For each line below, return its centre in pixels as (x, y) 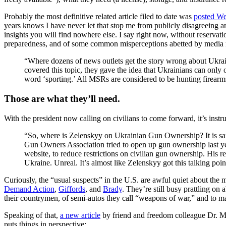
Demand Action (29, 189)
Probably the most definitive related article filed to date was (99, 17)
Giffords (72, 189)
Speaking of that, (32, 215)
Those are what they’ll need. (62, 98)
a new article (80, 215)
